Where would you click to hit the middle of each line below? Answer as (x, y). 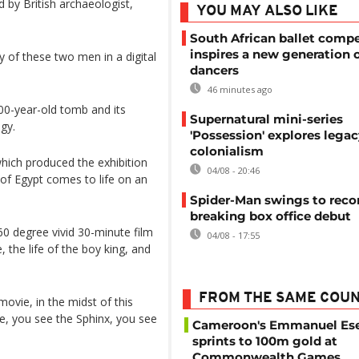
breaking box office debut (270, 216)
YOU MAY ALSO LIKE (267, 12)
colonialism (227, 151)
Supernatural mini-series (266, 119)
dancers (214, 70)
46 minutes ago (239, 89)
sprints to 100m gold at (265, 341)
